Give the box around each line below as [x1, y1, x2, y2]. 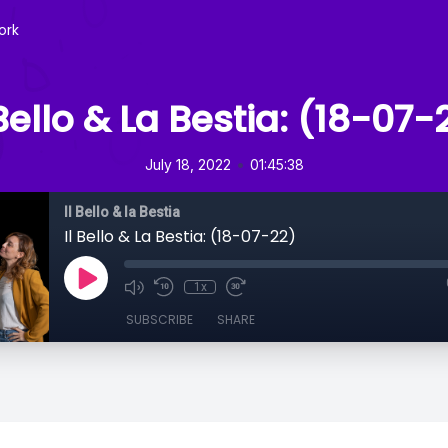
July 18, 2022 [144, 156, 231, 173]
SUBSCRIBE [126, 311, 193, 328]
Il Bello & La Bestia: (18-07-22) [64, 225, 296, 248]
